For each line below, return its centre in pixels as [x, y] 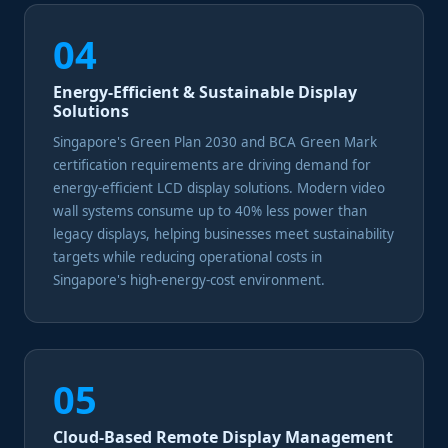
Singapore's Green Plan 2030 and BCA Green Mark [215, 142]
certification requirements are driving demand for [212, 165]
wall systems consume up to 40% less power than [210, 211]
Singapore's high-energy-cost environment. [189, 280]
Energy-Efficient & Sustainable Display [205, 92]
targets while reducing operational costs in [187, 257]
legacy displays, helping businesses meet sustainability [223, 234]
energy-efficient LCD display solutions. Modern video [219, 188]
